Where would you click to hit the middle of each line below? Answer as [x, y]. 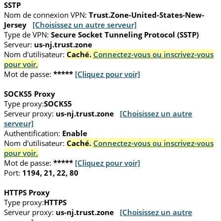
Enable [74, 133]
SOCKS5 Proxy [29, 94]
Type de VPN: [26, 35]
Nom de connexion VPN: [45, 15]
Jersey [15, 25]
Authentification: [32, 133]
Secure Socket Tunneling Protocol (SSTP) [125, 35]
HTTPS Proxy [27, 193]
